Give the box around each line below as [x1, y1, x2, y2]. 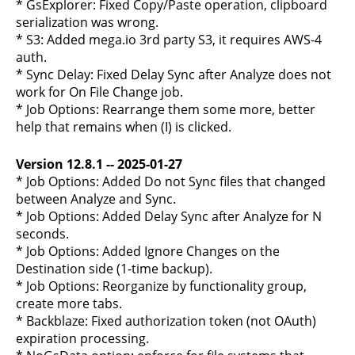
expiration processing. [16, 330, 149, 347]
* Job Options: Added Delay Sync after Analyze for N [16, 208, 322, 225]
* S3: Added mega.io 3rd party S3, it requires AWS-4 [16, 31, 322, 48]
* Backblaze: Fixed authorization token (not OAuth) [16, 312, 316, 330]
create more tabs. [16, 295, 122, 312]
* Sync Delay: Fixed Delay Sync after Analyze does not [16, 66, 331, 83]
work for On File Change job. [16, 83, 183, 101]
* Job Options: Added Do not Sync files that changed [16, 173, 326, 190]
